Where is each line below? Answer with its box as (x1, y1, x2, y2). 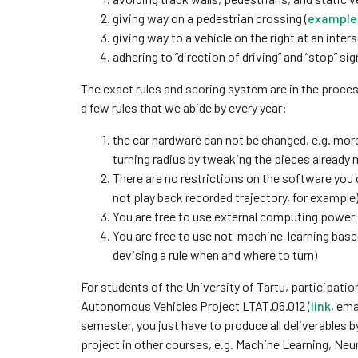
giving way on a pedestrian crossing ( (112, 10, 308, 26)
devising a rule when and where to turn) (112, 247, 317, 262)
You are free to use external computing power (112, 209, 355, 224)
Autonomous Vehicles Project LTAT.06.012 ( (80, 298, 311, 313)
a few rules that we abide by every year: (80, 100, 287, 115)
